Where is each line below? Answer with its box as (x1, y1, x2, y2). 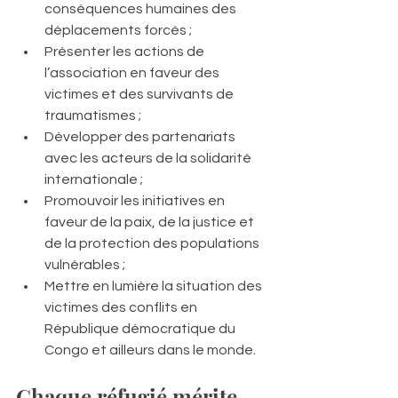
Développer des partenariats (44, 129, 238, 144)
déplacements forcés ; (44, 22, 192, 37)
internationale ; (44, 171, 143, 187)
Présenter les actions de (44, 44, 207, 59)
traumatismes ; (44, 107, 141, 123)
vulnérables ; (44, 257, 125, 272)
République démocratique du (44, 321, 238, 336)
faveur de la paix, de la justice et (44, 214, 257, 229)
